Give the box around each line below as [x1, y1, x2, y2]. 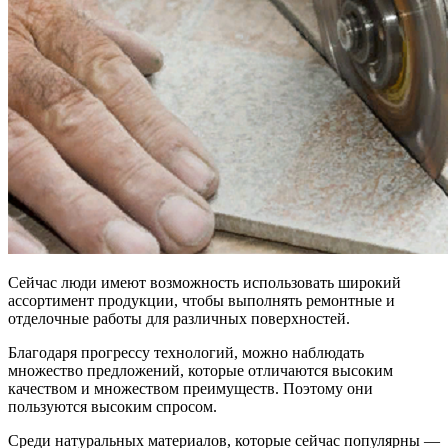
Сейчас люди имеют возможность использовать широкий [8, 273, 401, 291]
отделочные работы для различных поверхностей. [8, 309, 350, 327]
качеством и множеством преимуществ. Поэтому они [8, 379, 373, 397]
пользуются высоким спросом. [8, 397, 217, 415]
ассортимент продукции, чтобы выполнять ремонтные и [8, 291, 395, 309]
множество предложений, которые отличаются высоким [8, 361, 393, 379]
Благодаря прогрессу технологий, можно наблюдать [8, 343, 364, 361]
